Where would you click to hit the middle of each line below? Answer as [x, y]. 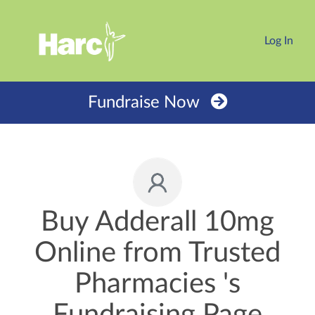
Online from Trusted [157, 253]
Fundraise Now [143, 103]
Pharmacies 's [157, 284]
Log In [278, 41]
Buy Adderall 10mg [157, 222]
